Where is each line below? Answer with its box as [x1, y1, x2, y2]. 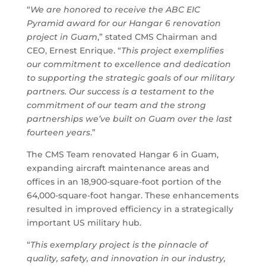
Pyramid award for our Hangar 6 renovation [26, 18, 221, 28]
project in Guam [26, 31, 97, 42]
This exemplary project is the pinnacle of [30, 239, 208, 250]
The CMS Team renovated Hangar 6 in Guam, [26, 149, 218, 160]
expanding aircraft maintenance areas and [26, 163, 210, 173]
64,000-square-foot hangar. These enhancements [26, 190, 239, 201]
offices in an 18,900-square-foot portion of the [26, 176, 221, 187]
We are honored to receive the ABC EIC [30, 4, 200, 15]
